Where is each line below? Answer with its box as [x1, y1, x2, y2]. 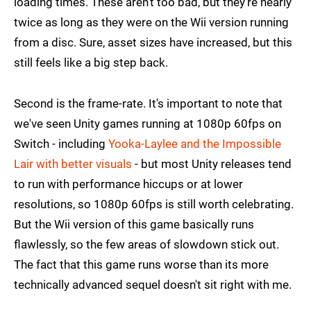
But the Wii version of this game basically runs [14, 217, 254, 232]
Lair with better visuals [14, 157, 132, 171]
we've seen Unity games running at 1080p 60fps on [14, 117, 281, 131]
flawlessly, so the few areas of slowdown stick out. [14, 237, 279, 252]
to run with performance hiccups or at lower [14, 177, 243, 192]
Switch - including [14, 137, 108, 151]
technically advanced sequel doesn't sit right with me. [14, 278, 292, 292]
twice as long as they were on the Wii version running [14, 15, 289, 30]
